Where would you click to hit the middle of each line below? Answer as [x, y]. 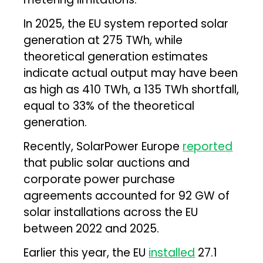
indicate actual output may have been [131, 73]
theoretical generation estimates [116, 56]
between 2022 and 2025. [92, 228]
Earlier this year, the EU [86, 252]
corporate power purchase [100, 179]
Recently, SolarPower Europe [103, 146]
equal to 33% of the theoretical [109, 106]
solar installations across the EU [111, 212]
